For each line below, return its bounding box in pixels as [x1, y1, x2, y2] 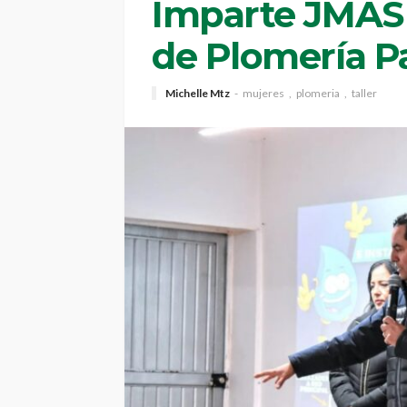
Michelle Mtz [165, 85, 230, 100]
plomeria [296, 85, 340, 100]
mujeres [243, 85, 284, 100]
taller [352, 85, 377, 100]
